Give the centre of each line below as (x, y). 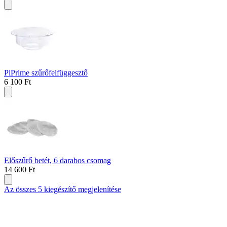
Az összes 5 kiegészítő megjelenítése (63, 190)
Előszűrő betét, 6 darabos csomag (58, 161)
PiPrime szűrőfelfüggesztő (46, 73)
